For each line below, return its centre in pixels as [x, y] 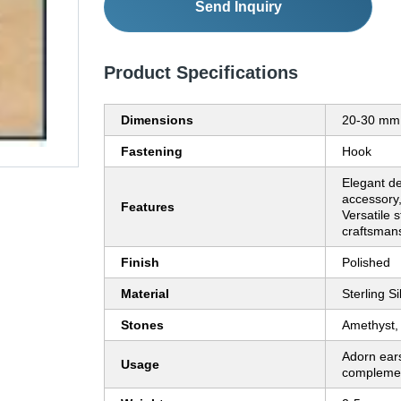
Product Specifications [201, 73]
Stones [142, 325]
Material [145, 294]
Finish [140, 263]
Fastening [152, 152]
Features [148, 207]
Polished [366, 263]
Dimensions [157, 120]
